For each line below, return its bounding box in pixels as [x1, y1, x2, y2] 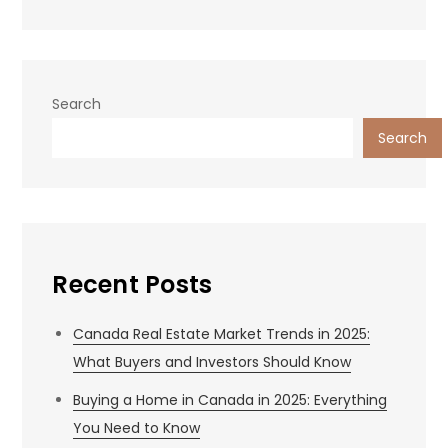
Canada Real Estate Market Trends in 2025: [73, 324, 371, 344]
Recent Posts [52, 268, 213, 301]
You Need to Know [73, 418, 201, 438]
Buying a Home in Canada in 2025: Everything [73, 390, 388, 410]
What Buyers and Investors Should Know [73, 352, 352, 372]
